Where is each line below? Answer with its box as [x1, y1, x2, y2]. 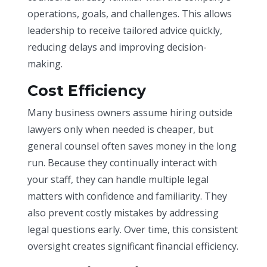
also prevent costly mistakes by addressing [27, 206, 219, 219]
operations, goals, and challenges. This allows [27, 7, 232, 20]
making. [27, 57, 63, 70]
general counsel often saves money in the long [27, 139, 237, 153]
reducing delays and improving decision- [27, 40, 207, 54]
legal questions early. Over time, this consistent [27, 222, 238, 236]
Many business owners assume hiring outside [27, 105, 233, 119]
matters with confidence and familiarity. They [27, 189, 228, 203]
